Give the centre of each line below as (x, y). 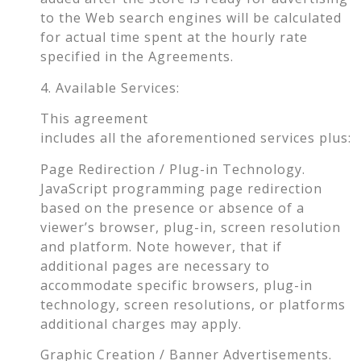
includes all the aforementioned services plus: (196, 138)
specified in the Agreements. (137, 57)
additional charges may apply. (141, 324)
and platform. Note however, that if (161, 246)
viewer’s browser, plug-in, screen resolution (191, 227)
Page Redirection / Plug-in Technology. (173, 169)
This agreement (94, 119)
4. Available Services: (110, 87)
